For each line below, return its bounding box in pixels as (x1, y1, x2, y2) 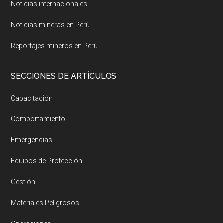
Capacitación (11, 94, 53, 103)
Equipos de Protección (11, 157, 83, 165)
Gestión (11, 178, 36, 186)
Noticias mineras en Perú (11, 21, 90, 29)
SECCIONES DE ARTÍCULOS (11, 71, 117, 81)
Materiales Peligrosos (11, 199, 80, 207)
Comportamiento (11, 115, 66, 123)
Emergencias (11, 136, 53, 144)
